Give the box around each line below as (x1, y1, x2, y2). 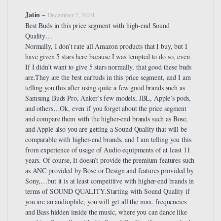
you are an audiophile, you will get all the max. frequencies (25, 196, 186, 206)
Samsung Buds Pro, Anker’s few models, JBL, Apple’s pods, (25, 93, 191, 103)
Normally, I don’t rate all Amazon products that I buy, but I (25, 41, 187, 51)
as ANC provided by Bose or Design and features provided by (25, 165, 194, 175)
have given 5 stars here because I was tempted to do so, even (25, 51, 190, 61)
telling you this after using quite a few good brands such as (25, 82, 185, 92)
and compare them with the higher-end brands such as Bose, (25, 113, 188, 123)
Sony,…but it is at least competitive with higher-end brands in (25, 176, 194, 185)
